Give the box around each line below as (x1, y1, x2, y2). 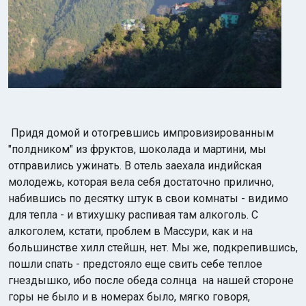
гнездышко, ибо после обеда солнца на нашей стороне (8, 274, 294, 287)
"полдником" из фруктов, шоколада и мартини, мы (8, 143, 266, 156)
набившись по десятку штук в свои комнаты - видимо (8, 192, 288, 205)
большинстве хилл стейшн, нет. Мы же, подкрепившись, (8, 241, 298, 254)
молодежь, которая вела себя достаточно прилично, (8, 176, 274, 189)
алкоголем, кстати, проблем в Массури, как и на (8, 225, 253, 238)
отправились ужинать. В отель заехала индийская (8, 159, 262, 172)
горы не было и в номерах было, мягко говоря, (8, 290, 250, 303)
